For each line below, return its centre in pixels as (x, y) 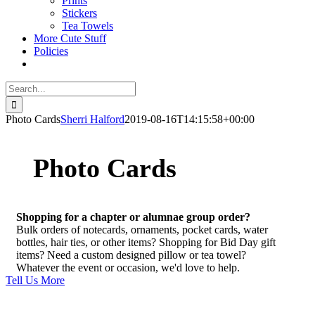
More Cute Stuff (70, 38)
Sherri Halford (92, 119)
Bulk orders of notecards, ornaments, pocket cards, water (142, 229)
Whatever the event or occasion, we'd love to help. (128, 267)
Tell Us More (35, 280)
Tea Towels (88, 26)
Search (20, 87)
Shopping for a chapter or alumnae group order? (133, 217)
